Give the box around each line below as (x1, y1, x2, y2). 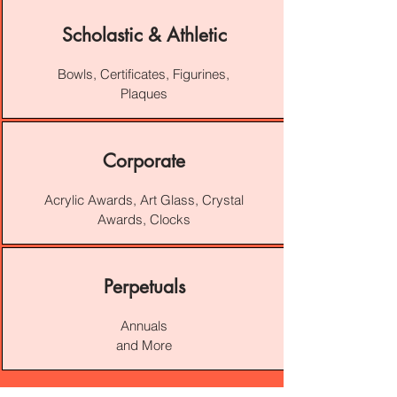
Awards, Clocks (97, 211, 191, 228)
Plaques (120, 85, 167, 102)
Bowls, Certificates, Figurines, (58, 66, 230, 82)
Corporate (103, 149, 185, 173)
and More (115, 337, 172, 354)
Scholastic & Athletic (61, 23, 227, 47)
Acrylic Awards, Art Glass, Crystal (43, 191, 244, 208)
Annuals (120, 317, 167, 334)
